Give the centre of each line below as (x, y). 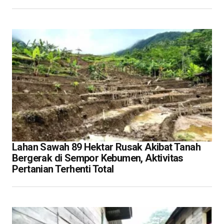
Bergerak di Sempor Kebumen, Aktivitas (98, 158)
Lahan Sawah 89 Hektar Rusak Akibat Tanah (106, 147)
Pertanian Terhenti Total (63, 169)
